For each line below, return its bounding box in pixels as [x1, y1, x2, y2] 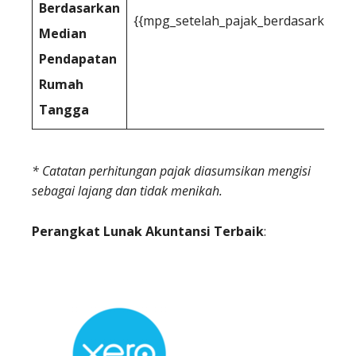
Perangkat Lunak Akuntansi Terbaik [32, 222, 264, 240]
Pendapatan [39, 50, 117, 68]
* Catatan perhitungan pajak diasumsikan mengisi [32, 162, 311, 180]
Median [39, 25, 87, 42]
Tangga [39, 101, 89, 118]
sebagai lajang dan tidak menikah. [32, 182, 222, 199]
